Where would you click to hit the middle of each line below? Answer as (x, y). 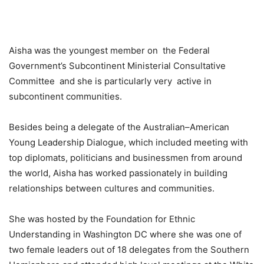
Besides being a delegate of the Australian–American (119, 127)
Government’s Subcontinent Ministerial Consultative (117, 66)
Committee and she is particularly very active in (110, 81)
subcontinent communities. (65, 97)
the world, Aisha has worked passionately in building (118, 173)
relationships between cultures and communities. (112, 189)
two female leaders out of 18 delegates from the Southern (129, 250)
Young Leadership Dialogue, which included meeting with (128, 143)
